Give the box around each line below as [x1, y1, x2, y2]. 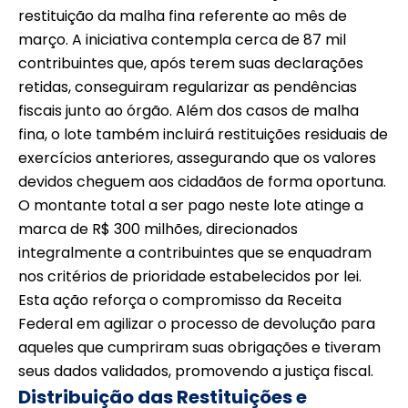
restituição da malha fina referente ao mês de [18, 5, 347, 27]
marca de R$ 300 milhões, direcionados [18, 219, 298, 240]
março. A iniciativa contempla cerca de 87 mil [18, 29, 346, 51]
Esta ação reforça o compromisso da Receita [18, 290, 342, 311]
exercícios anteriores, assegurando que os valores [18, 148, 376, 169]
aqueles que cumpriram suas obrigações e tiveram [18, 337, 381, 359]
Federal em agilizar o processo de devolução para [18, 313, 375, 335]
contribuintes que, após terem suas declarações [18, 53, 363, 75]
